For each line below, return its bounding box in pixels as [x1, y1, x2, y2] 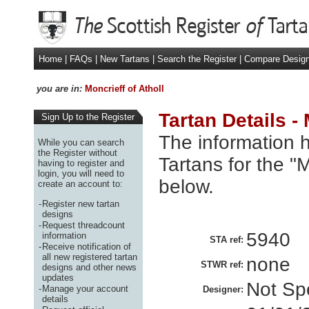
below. [159, 176, 214, 197]
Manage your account [42, 283, 128, 294]
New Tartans [97, 54, 152, 64]
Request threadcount [42, 219, 125, 230]
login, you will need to [38, 168, 124, 179]
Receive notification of [42, 241, 131, 252]
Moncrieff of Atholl [85, 83, 164, 94]
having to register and [38, 157, 124, 168]
